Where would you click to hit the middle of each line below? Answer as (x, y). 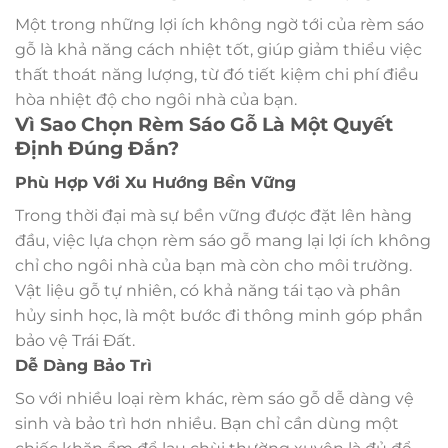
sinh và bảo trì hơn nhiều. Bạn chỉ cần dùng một (207, 424)
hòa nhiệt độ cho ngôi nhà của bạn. (156, 100)
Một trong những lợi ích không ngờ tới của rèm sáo (219, 25)
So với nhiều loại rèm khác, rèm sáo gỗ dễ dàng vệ (214, 399)
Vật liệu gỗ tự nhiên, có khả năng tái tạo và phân (208, 291)
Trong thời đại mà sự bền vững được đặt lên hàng (213, 216)
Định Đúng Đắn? (97, 148)
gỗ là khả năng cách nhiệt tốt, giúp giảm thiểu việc (218, 50)
